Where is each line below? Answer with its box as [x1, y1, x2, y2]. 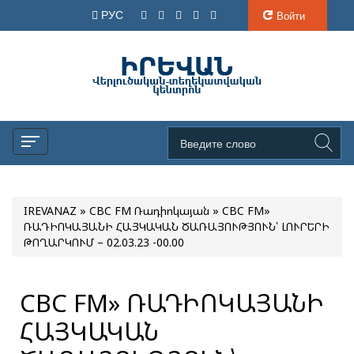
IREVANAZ [24, 203, 77, 218]
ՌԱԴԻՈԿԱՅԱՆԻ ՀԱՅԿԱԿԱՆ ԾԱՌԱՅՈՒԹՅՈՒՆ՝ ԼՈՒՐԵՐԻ [24, 219, 281, 234]
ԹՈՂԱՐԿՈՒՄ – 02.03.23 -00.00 [24, 235, 184, 250]
